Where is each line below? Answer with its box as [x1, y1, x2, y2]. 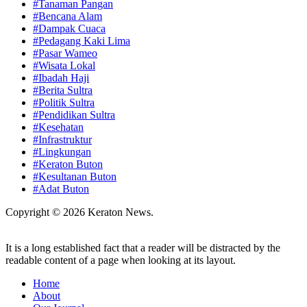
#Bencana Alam [33, 10, 102, 23]
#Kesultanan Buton [33, 171, 116, 183]
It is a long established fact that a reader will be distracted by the [5, 242, 280, 254]
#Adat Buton [33, 183, 89, 195]
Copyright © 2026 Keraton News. [5, 206, 153, 219]
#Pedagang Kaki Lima [33, 35, 130, 47]
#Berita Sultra [33, 84, 93, 97]
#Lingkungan [33, 146, 91, 158]
